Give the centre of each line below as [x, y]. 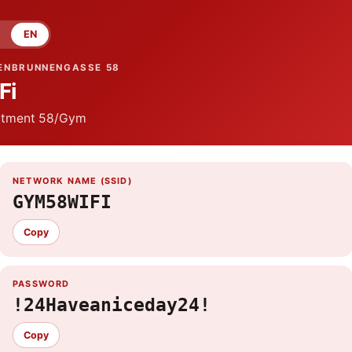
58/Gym [61, 119]
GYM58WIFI [62, 202]
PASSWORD [41, 283]
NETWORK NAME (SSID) [72, 180]
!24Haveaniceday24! [111, 305]
